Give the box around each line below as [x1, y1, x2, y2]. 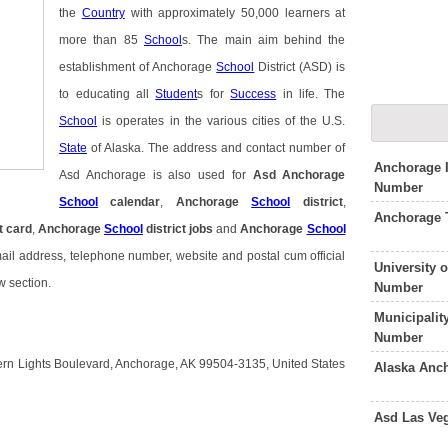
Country [81, 7, 125, 20]
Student [155, 88, 198, 101]
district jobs [142, 223, 214, 236]
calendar [98, 196, 161, 209]
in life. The [276, 88, 346, 101]
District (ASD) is [254, 61, 346, 74]
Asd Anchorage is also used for [59, 169, 253, 182]
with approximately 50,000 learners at [124, 7, 346, 20]
